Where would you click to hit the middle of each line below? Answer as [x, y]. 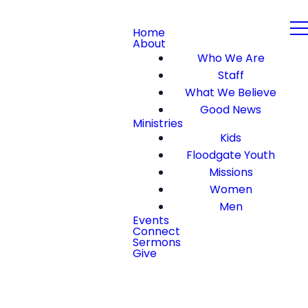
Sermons [157, 242]
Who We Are [231, 58]
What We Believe [231, 92]
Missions [231, 172]
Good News [231, 110]
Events [151, 220]
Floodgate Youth [231, 155]
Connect [156, 231]
